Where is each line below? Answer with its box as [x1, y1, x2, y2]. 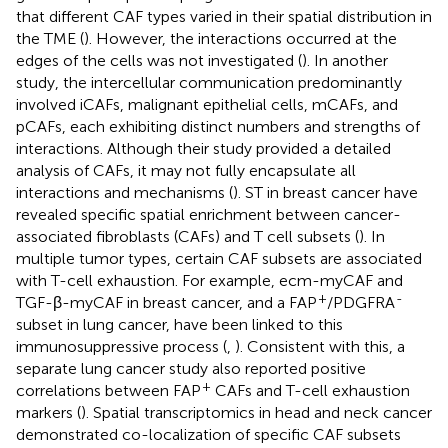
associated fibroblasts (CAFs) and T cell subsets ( [16, 226, 359, 246]
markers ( [16, 402, 81, 422]
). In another [302, 50, 388, 70]
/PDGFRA [327, 292, 395, 312]
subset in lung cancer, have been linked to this [16, 314, 343, 334]
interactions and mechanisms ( [16, 182, 233, 202]
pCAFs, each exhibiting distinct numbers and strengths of [16, 116, 420, 136]
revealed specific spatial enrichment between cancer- [16, 204, 401, 224]
